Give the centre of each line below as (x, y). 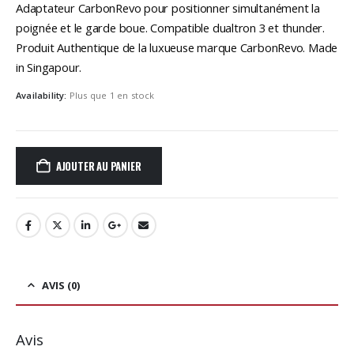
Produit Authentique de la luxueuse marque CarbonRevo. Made (177, 47)
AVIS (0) (61, 286)
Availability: (43, 96)
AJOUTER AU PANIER (98, 166)
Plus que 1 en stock (112, 96)
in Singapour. (49, 67)
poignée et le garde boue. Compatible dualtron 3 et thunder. (170, 27)
